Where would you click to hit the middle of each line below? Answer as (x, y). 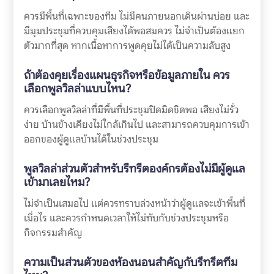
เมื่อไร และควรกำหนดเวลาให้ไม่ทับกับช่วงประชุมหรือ (126, 218)
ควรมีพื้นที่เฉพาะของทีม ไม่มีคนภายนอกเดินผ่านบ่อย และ (136, 17)
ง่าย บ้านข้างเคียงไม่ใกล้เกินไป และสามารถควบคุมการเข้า (136, 125)
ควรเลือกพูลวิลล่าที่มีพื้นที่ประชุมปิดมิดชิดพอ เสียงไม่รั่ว (131, 110)
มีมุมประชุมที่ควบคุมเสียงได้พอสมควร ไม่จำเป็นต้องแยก (134, 31)
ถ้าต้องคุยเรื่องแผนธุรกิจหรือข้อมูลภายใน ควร (127, 75)
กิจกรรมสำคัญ (53, 233)
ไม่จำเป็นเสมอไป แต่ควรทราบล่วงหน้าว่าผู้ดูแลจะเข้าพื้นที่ (134, 204)
